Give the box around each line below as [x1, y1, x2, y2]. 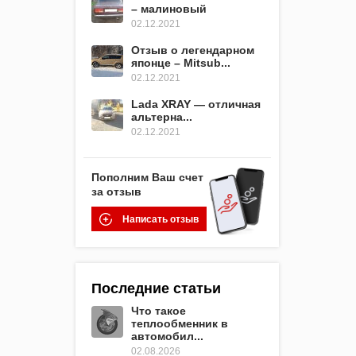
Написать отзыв [122, 213, 199, 225]
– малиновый [131, 2, 207, 15]
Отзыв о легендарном [131, 43, 254, 56]
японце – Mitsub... [131, 56, 230, 69]
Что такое [131, 304, 186, 317]
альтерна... [131, 110, 192, 123]
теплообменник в [131, 316, 228, 330]
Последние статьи [91, 280, 221, 296]
